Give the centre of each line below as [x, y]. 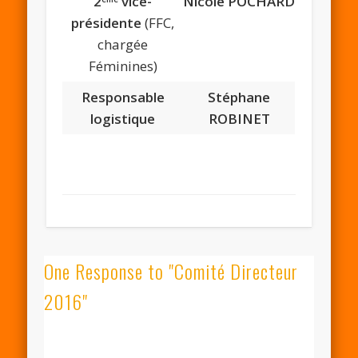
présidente [108, 23]
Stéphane [239, 97]
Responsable [123, 97]
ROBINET [239, 119]
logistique [123, 119]
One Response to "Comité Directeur [171, 271]
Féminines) [123, 66]
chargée [123, 45]
